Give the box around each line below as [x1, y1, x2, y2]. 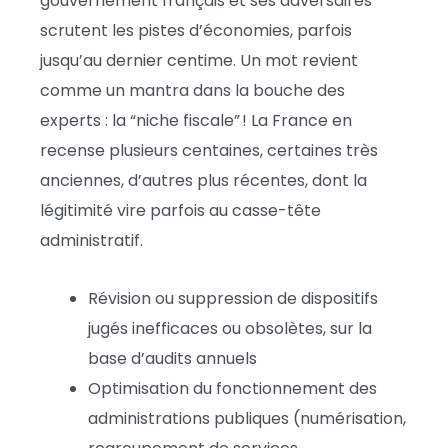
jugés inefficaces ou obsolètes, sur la [88, 316, 372, 340]
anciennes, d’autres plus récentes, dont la [40, 168, 367, 192]
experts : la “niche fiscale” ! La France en [40, 108, 352, 132]
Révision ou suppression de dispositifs [88, 286, 378, 310]
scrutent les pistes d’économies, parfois [40, 18, 352, 42]
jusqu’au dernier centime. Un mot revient [40, 48, 358, 72]
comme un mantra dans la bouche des [40, 78, 345, 102]
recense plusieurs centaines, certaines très [40, 138, 378, 162]
